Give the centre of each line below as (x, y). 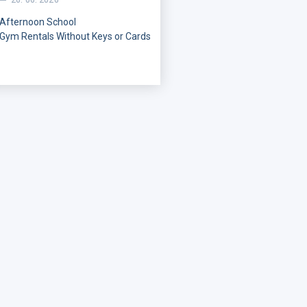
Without (73, 37)
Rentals (38, 37)
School (60, 22)
